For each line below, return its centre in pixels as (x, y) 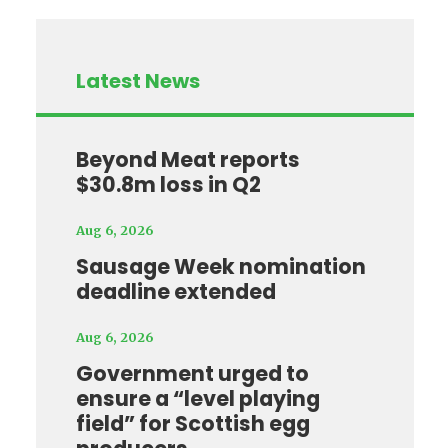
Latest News (137, 81)
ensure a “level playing (197, 399)
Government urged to (192, 374)
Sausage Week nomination (220, 267)
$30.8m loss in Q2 (168, 185)
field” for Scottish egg (192, 424)
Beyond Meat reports (187, 160)
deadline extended (175, 292)
